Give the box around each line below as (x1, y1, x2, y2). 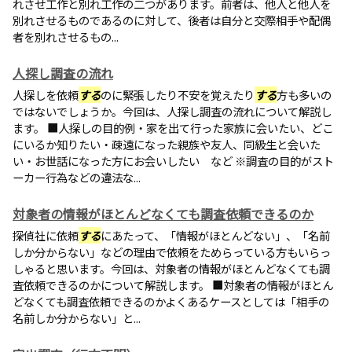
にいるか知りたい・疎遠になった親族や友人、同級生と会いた (13, 136, 321, 152)
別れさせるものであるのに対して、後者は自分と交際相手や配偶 (13, 12, 331, 28)
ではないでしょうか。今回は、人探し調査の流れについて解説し (13, 103, 332, 119)
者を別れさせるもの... (13, 28, 119, 45)
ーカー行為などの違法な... (13, 169, 141, 185)
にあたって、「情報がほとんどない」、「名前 (101, 227, 330, 244)
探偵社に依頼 (13, 227, 79, 244)
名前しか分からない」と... (13, 310, 141, 326)
